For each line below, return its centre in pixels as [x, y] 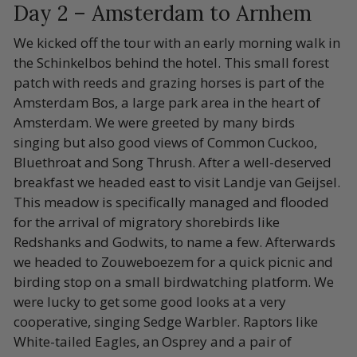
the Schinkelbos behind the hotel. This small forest [171, 62]
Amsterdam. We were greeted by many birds [154, 122]
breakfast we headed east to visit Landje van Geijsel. [177, 182]
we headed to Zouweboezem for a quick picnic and [173, 261]
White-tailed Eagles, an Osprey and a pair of [153, 341]
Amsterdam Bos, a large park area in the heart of [167, 102]
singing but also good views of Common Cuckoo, [165, 142]
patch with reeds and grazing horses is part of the [169, 82]
